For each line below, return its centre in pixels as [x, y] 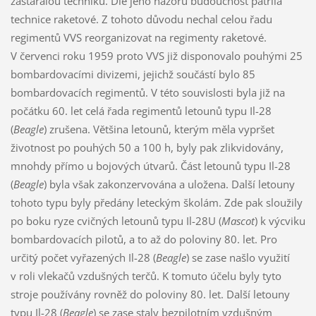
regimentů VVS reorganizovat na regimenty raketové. [138, 37]
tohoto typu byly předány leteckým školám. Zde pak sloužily [156, 202]
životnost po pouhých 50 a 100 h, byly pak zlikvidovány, [147, 147]
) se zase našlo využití [238, 257]
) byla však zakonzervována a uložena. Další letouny [169, 184]
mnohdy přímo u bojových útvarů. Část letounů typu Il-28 [150, 165]
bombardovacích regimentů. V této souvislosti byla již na [147, 92]
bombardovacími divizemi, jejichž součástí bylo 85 [133, 74]
